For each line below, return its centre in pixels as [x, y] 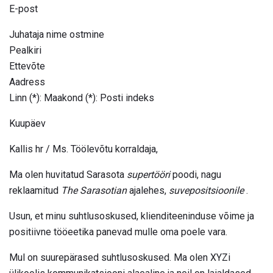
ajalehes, [148, 190]
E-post [23, 9]
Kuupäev [27, 123]
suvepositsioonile [206, 190]
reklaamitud [35, 190]
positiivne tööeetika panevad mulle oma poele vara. [118, 232]
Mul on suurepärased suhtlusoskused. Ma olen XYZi [120, 257]
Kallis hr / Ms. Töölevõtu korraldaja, [83, 149]
